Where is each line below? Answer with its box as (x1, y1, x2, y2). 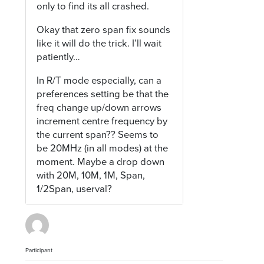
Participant (25, 246, 53, 254)
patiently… (37, 51, 81, 63)
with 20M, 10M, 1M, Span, (37, 169, 146, 181)
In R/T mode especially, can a (37, 74, 162, 87)
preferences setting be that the (37, 88, 169, 100)
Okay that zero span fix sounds (37, 24, 171, 36)
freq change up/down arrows (37, 101, 162, 114)
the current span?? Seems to (37, 128, 159, 141)
